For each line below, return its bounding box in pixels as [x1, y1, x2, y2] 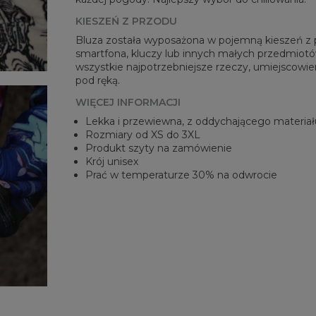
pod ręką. [75, 74, 121, 87]
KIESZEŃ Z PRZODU [75, 15, 178, 28]
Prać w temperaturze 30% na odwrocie [85, 169, 278, 182]
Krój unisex [85, 155, 139, 169]
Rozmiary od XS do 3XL [85, 128, 201, 142]
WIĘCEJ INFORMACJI [75, 96, 181, 109]
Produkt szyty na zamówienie [85, 142, 233, 155]
